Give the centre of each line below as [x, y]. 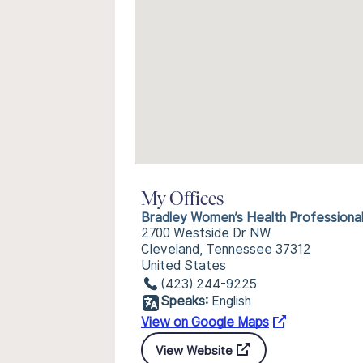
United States [184, 265]
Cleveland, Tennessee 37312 [226, 249]
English [231, 301]
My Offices [182, 200]
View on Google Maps [205, 322]
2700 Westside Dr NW [206, 233]
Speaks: [184, 301]
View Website [194, 350]
